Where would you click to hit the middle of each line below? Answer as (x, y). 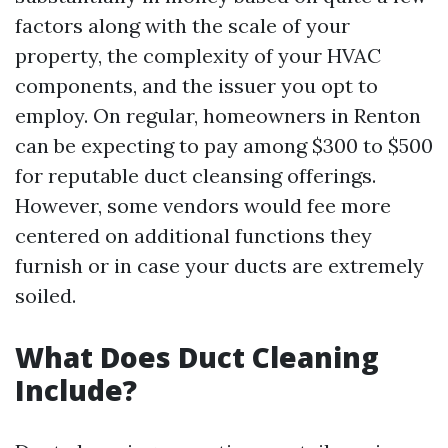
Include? (76, 390)
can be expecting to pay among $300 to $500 (224, 145)
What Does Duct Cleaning (197, 357)
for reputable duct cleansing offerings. (195, 175)
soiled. (45, 295)
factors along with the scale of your (182, 25)
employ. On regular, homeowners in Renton (218, 115)
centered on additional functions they (193, 235)
